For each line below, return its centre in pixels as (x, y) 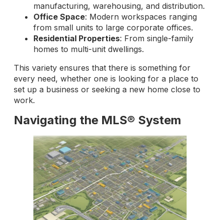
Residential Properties (77, 38)
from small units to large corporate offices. (113, 27)
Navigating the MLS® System (97, 120)
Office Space (59, 16)
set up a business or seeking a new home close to (107, 89)
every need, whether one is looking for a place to (106, 78)
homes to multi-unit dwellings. (89, 49)
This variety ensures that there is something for (102, 68)
